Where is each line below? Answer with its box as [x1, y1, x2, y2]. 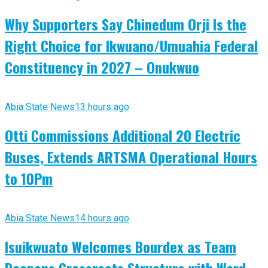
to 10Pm [5, 167, 53, 189]
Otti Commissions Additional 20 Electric [5, 124, 240, 146]
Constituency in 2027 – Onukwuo [5, 56, 199, 78]
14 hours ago [75, 212, 129, 224]
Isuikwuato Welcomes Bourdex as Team [5, 235, 236, 257]
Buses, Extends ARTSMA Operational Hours [5, 145, 257, 167]
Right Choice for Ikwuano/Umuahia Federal [5, 34, 258, 56]
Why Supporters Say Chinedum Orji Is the [5, 13, 246, 35]
